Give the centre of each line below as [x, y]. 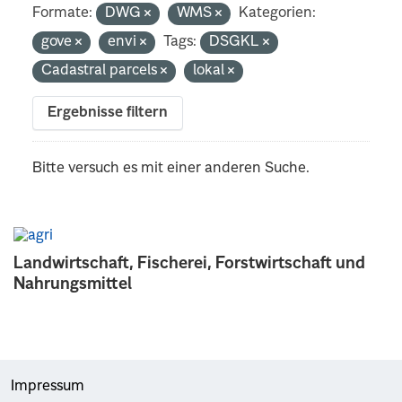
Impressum [48, 386]
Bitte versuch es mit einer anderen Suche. [171, 168]
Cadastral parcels [101, 70]
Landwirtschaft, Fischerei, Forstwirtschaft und [189, 263]
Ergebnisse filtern [108, 113]
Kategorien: [278, 13]
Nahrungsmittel [73, 284]
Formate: [63, 13]
